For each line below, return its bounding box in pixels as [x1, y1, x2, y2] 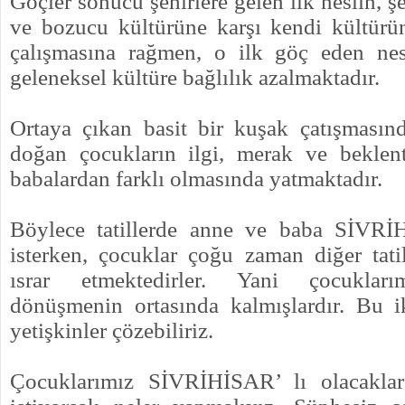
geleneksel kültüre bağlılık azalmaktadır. [10, 63, 380, 89]
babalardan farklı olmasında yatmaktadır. [10, 165, 382, 191]
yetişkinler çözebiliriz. [10, 316, 213, 343]
